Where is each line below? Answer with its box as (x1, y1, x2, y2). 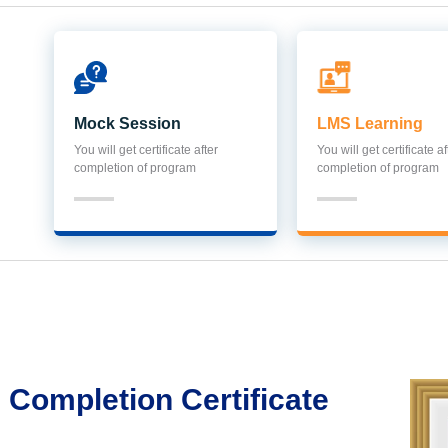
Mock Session (74, 114, 182, 132)
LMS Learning (317, 114, 424, 132)
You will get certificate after (74, 142, 219, 157)
